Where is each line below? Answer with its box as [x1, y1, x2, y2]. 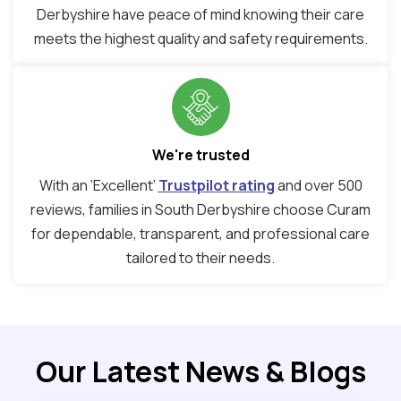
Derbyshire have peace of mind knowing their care [37, 4, 364, 25]
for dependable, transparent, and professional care [31, 224, 370, 244]
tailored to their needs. [126, 248, 275, 269]
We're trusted [151, 145, 250, 166]
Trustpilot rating [158, 175, 275, 196]
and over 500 [274, 175, 363, 196]
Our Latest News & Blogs [35, 352, 366, 392]
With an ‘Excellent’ [38, 175, 158, 196]
